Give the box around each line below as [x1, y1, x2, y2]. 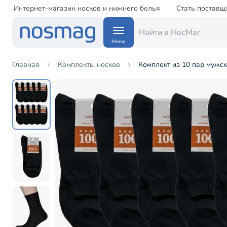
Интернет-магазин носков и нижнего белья [14, 4, 160, 13]
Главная [12, 60, 40, 69]
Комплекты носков [58, 60, 120, 69]
